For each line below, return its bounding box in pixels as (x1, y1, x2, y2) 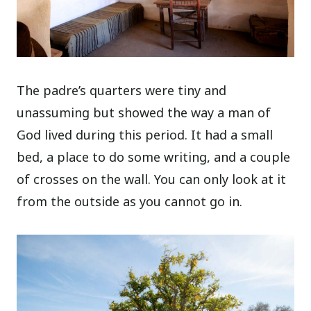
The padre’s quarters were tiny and (17, 81, 227, 99)
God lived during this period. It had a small (17, 126, 274, 143)
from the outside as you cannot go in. (17, 192, 243, 210)
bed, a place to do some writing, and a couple (17, 148, 291, 165)
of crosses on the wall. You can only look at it (17, 170, 287, 187)
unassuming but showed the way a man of (17, 103, 271, 121)
